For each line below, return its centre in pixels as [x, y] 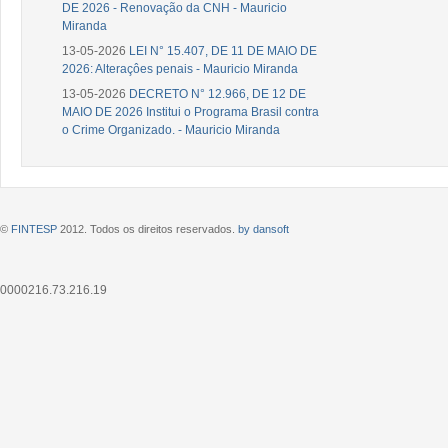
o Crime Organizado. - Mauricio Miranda [171, 129]
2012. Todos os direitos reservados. [147, 228]
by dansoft [263, 228]
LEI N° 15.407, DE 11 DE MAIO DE [223, 50]
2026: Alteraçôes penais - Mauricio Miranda [180, 68]
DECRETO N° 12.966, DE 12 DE [217, 93]
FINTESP [34, 228]
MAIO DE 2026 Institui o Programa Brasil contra [190, 111]
